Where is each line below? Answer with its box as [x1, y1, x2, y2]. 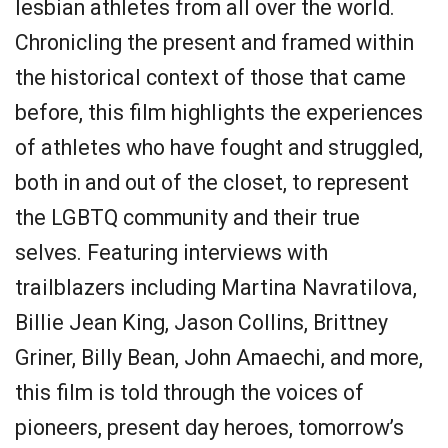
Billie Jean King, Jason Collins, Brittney [15, 310, 388, 335]
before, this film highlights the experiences [15, 100, 423, 125]
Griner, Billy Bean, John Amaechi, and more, [15, 345, 423, 370]
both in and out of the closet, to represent [15, 170, 409, 195]
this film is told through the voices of [15, 380, 364, 405]
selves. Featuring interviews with [15, 240, 328, 265]
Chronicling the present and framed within [15, 30, 414, 55]
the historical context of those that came [15, 65, 406, 90]
